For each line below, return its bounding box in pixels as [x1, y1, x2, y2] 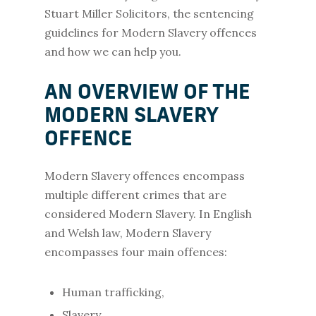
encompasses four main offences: [44, 245, 227, 259]
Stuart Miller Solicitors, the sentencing [44, 6, 254, 20]
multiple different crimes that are [44, 188, 226, 202]
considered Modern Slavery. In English [44, 207, 252, 221]
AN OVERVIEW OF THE [44, 84, 250, 104]
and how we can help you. [44, 44, 184, 59]
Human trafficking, [61, 285, 170, 299]
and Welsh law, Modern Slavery [44, 226, 211, 240]
